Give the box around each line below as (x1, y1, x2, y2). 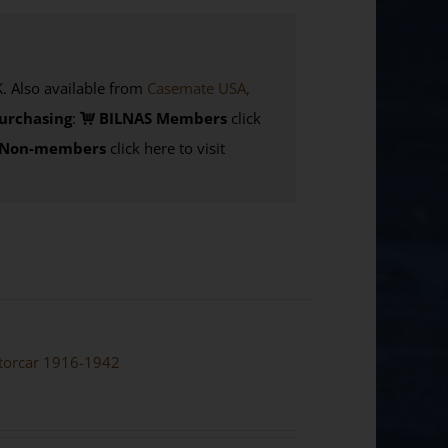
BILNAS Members (94, 107, 227, 128)
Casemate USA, (146, 77, 250, 98)
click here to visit (105, 137, 225, 158)
